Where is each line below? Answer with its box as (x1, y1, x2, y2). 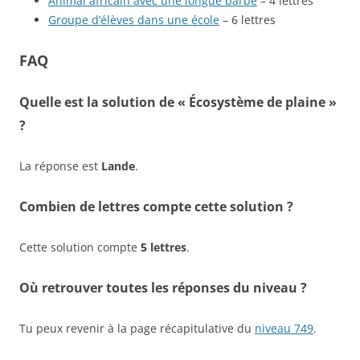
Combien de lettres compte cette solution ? (19, 197, 293, 215)
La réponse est (19, 157, 101, 174)
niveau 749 (255, 320, 313, 336)
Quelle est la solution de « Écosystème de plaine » (19, 92, 337, 111)
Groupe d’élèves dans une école (48, 11, 219, 27)
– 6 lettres (219, 11, 276, 27)
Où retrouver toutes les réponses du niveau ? (19, 278, 307, 297)
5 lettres (141, 239, 186, 255)
